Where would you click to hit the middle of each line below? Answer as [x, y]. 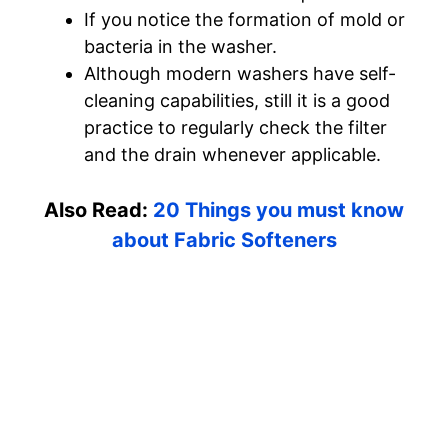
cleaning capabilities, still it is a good [237, 101]
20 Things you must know [278, 210]
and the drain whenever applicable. [232, 155]
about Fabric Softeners [224, 240]
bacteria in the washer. [180, 47]
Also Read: [98, 210]
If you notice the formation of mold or [244, 20]
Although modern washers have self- [240, 74]
